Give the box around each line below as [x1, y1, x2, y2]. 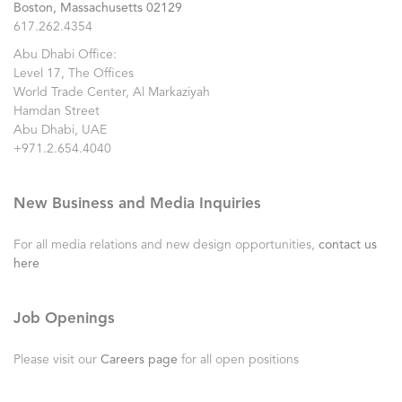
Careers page [100, 354, 178, 366]
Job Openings [13, 311, 115, 327]
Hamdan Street [13, 105, 100, 118]
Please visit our [13, 354, 100, 366]
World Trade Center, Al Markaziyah [13, 86, 210, 99]
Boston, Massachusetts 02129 [13, 2, 182, 14]
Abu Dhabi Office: [13, 48, 117, 61]
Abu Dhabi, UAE [13, 124, 107, 136]
